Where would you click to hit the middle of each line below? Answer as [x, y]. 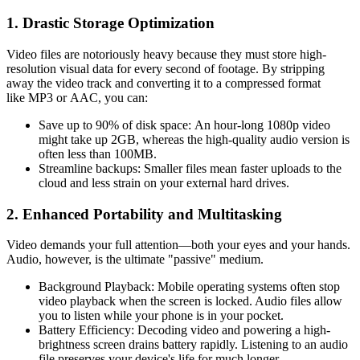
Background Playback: [96, 287]
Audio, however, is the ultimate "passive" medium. [135, 260]
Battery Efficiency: [86, 330]
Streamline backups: [90, 168]
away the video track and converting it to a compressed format [164, 83]
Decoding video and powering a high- [232, 330]
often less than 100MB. [98, 153]
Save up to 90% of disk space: [115, 125]
